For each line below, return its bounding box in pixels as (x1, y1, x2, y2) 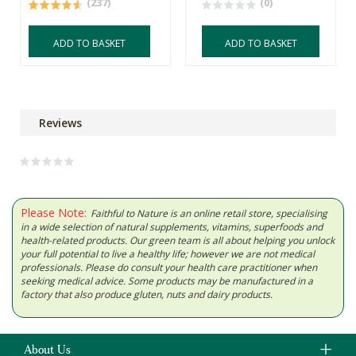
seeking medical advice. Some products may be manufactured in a (21, 274, 313, 288)
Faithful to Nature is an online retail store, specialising (91, 207, 327, 221)
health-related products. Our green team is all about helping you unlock (21, 234, 335, 248)
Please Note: (21, 205, 87, 221)
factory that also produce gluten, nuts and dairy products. (21, 288, 273, 302)
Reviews (39, 115, 82, 131)
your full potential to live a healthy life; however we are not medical (21, 247, 315, 261)
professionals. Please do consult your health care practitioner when (21, 261, 317, 275)
